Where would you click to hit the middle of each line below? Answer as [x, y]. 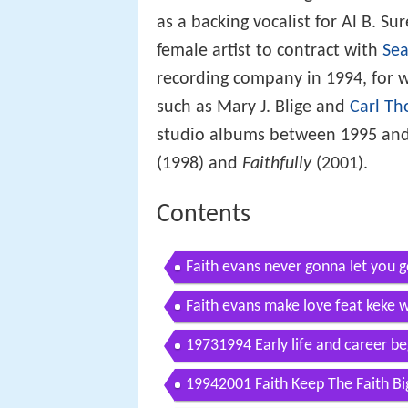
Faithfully [277, 163]
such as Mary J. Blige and [253, 107]
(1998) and [199, 163]
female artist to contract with [270, 51]
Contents [204, 214]
